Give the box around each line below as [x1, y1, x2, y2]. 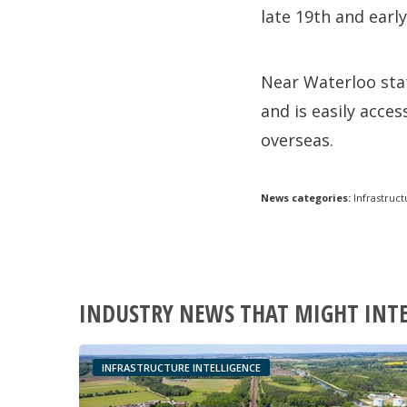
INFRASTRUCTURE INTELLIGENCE [102, 361, 261, 375]
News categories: [261, 191, 351, 204]
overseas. [261, 129, 333, 151]
